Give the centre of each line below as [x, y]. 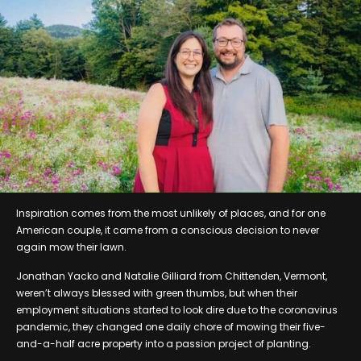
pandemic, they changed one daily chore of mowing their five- [171, 326]
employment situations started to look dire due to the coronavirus [177, 309]
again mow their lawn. [71, 247]
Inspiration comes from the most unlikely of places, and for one [171, 213]
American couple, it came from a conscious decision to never [168, 230]
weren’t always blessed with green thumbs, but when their [157, 293]
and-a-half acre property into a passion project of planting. [164, 343]
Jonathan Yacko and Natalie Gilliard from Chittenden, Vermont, [172, 276]
